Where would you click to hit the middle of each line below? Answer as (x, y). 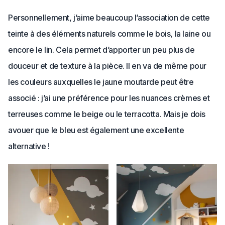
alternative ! (29, 146)
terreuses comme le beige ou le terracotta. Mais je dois (107, 114)
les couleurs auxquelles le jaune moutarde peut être (101, 82)
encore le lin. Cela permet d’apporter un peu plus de (101, 50)
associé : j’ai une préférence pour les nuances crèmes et (109, 98)
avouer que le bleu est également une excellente (96, 130)
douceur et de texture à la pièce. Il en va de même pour (107, 66)
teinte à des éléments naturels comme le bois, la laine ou (109, 34)
